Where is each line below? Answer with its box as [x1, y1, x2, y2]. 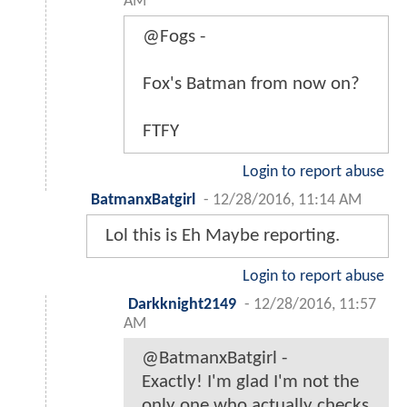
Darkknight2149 [128, 296, 236, 313]
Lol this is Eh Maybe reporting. [105, 225, 340, 245]
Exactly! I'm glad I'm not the [142, 372, 359, 392]
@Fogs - [143, 26, 205, 46]
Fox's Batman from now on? [143, 74, 360, 94]
